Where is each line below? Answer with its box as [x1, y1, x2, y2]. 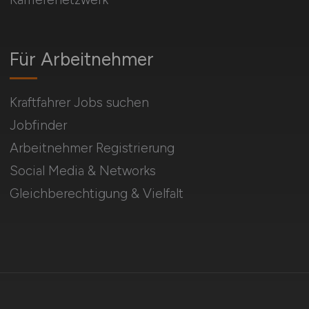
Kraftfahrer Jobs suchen [9, 94, 149, 111]
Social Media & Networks [9, 163, 156, 179]
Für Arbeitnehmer [9, 48, 154, 71]
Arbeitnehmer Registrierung [9, 140, 175, 157]
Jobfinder [9, 117, 67, 134]
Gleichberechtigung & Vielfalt [9, 186, 183, 202]
